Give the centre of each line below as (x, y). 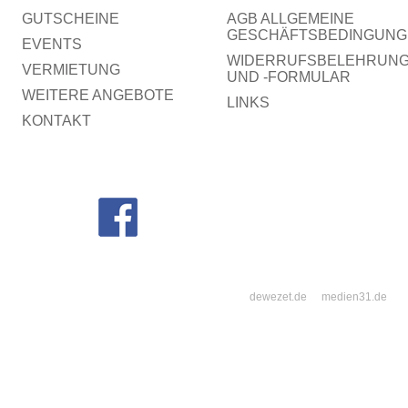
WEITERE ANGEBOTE (98, 96)
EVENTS (52, 45)
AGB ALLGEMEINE (291, 19)
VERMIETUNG (71, 70)
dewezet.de (278, 297)
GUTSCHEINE (71, 19)
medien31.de (354, 297)
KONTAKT (56, 121)
